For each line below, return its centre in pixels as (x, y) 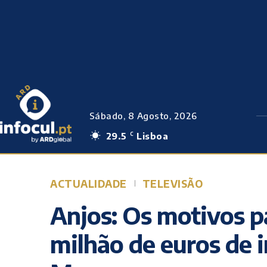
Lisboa (153, 136)
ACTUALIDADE (89, 184)
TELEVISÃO (172, 184)
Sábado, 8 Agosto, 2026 (143, 116)
